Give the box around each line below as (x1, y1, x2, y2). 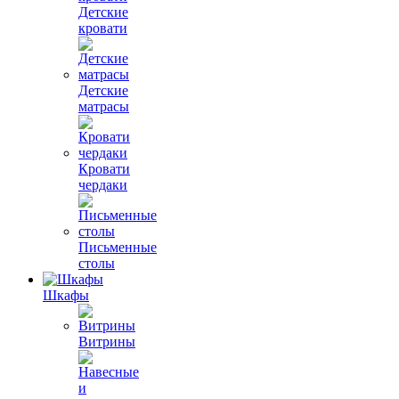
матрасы (78, 98, 129, 114)
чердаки (78, 176, 127, 192)
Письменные (78, 239, 157, 255)
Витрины (78, 333, 135, 349)
